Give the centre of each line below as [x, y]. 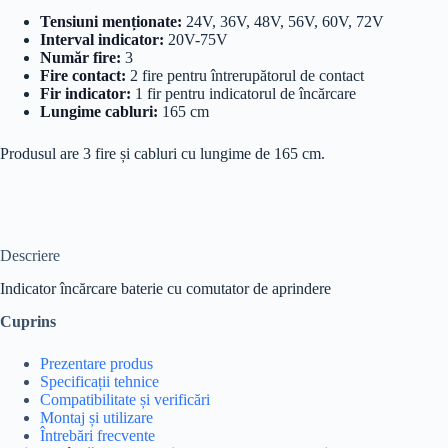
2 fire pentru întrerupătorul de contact [245, 76]
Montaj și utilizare [96, 417]
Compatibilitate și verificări [125, 399]
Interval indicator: [102, 40]
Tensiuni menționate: [111, 22]
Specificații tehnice [99, 381]
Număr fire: [80, 58]
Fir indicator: [85, 94]
